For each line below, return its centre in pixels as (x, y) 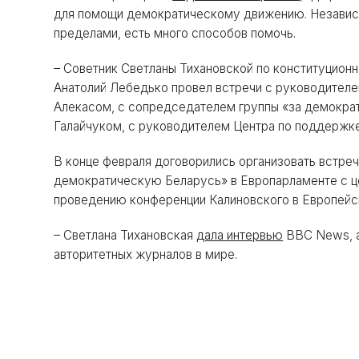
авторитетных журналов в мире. (146, 255)
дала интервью (240, 236)
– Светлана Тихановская (125, 236)
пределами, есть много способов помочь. (175, 33)
